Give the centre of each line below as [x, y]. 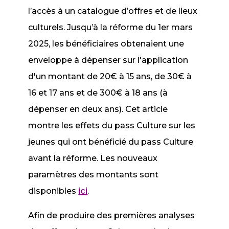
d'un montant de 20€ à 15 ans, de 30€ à [110, 76]
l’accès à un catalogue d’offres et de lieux [113, 11]
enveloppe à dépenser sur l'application [108, 60]
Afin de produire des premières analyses [112, 215]
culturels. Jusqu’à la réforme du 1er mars [111, 27]
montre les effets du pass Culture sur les [112, 125]
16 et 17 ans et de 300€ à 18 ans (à [98, 93]
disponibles [53, 191]
